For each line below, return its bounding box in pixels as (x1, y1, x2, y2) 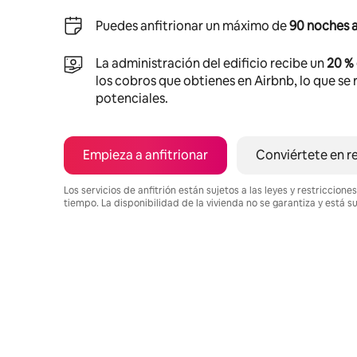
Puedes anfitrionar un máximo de (96, 17, 289, 34)
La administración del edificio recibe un (96, 54, 327, 72)
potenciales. (96, 89, 168, 107)
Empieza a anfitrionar (83, 146, 208, 163)
